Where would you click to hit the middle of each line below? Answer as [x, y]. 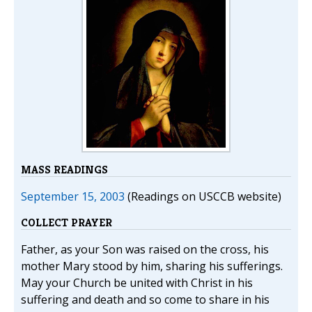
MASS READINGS [64, 170]
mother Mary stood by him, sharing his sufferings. [152, 266]
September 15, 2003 [73, 196]
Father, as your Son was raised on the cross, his [145, 249]
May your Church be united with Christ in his [137, 283]
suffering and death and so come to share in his [145, 299]
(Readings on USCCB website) [203, 196]
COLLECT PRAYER [67, 223]
